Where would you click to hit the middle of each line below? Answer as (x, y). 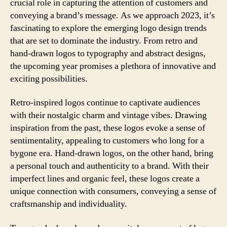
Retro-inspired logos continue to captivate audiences (105, 103)
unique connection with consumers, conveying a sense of (113, 191)
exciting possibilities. (49, 79)
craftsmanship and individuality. (69, 204)
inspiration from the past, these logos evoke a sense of (108, 128)
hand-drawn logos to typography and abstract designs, (108, 53)
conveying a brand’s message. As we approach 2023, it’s (112, 15)
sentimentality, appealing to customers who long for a (107, 141)
